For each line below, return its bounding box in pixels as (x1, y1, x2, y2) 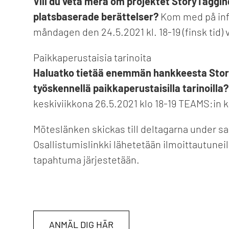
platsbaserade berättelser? (33, 10, 158, 22)
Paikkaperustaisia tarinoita (33, 51, 151, 63)
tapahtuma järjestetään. (33, 153, 140, 166)
